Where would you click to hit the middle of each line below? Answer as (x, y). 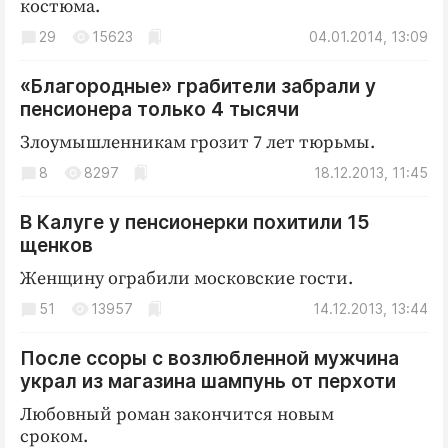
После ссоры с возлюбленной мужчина (209, 358)
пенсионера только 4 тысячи (159, 109)
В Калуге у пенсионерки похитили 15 (195, 222)
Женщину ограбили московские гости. (186, 278)
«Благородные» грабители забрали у (198, 86)
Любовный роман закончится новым (177, 414)
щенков (56, 245)
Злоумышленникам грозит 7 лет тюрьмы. (197, 142)
